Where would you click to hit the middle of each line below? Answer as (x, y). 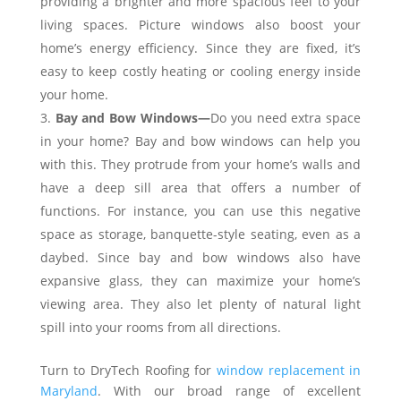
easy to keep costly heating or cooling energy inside (200, 71)
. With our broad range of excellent (229, 391)
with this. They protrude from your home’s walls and (200, 164)
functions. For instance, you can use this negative (200, 211)
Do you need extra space (286, 118)
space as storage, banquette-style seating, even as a (200, 234)
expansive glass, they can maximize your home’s (200, 281)
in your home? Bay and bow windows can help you (200, 141)
